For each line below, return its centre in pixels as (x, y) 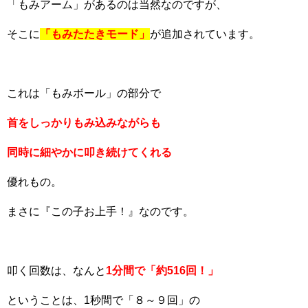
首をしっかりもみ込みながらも (84, 123)
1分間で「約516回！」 (162, 271)
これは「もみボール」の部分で (84, 93)
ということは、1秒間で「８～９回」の (103, 300)
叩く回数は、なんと (56, 271)
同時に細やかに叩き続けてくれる (89, 152)
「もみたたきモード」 (95, 34)
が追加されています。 (205, 34)
